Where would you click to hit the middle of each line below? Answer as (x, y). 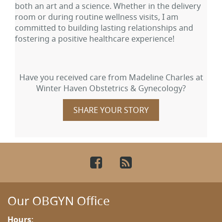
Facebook (136, 162)
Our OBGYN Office (59, 201)
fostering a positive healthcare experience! (95, 39)
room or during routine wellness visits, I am (97, 17)
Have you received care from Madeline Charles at (111, 77)
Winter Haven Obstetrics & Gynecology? (111, 88)
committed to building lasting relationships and (104, 28)
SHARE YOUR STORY (111, 110)
